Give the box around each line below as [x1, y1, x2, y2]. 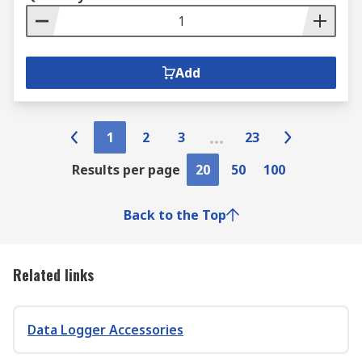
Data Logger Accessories [27, 321, 183, 339]
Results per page [72, 161, 180, 179]
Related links [13, 264, 94, 285]
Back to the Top [123, 206, 226, 224]
